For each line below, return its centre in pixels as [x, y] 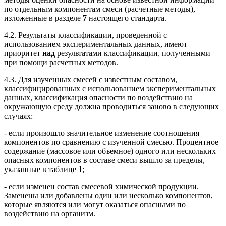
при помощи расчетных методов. [61, 62]
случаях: [18, 116]
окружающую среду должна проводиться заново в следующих [111, 106]
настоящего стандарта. [127, 18]
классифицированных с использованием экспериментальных [110, 88]
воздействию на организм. [50, 213]
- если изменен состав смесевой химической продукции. [101, 186]
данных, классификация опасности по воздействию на [98, 97]
